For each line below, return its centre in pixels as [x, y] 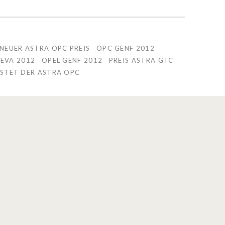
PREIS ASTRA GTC [141, 60]
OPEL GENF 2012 [72, 60]
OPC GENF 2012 [125, 48]
